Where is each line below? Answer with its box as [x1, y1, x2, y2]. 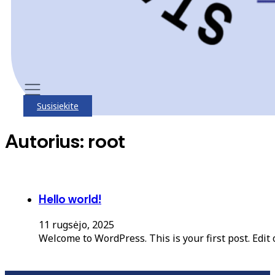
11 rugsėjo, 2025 [39, 218, 114, 232]
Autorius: [5, 128, 88, 155]
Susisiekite [37, 100, 79, 112]
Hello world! [39, 191, 101, 207]
